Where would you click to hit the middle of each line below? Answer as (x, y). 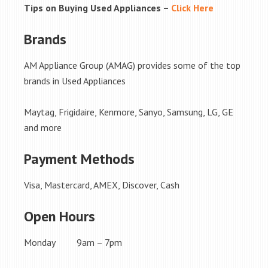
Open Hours (60, 216)
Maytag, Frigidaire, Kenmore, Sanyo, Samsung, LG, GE (129, 112)
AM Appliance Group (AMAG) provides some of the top (132, 65)
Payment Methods (79, 159)
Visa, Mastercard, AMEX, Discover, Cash (102, 185)
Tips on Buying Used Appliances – (98, 8)
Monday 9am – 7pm (73, 242)
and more (43, 127)
